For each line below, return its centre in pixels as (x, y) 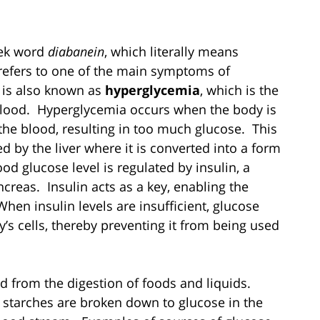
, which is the (239, 90)
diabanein (76, 51)
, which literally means (171, 51)
